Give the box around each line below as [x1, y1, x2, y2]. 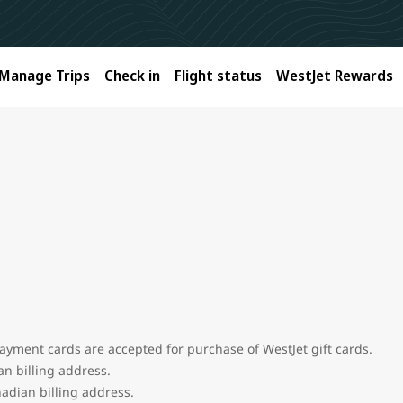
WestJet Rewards [276, 65, 393, 85]
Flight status [175, 65, 262, 85]
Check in [104, 65, 160, 85]
